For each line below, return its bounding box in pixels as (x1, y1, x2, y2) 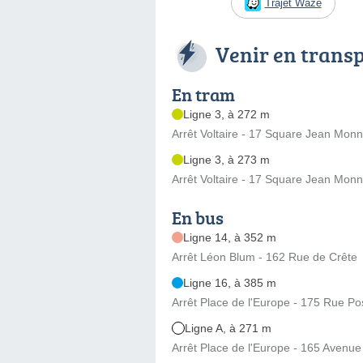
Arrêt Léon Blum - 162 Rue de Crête (172, 250, 357, 263)
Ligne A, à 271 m (185, 321, 271, 335)
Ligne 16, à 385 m (183, 275, 276, 289)
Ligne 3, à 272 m (183, 107, 270, 121)
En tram (172, 81, 235, 107)
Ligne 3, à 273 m (183, 152, 270, 166)
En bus (172, 204, 224, 230)
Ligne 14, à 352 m (183, 230, 276, 244)
